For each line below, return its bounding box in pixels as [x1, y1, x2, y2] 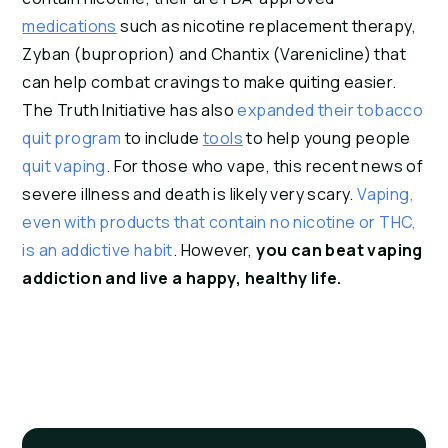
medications [22, 15, 117, 38]
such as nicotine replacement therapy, [116, 15, 416, 38]
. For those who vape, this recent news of [105, 155, 424, 178]
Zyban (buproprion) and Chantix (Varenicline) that [22, 43, 406, 66]
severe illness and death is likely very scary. [22, 183, 358, 206]
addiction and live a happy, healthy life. [22, 267, 342, 290]
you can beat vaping [256, 239, 423, 262]
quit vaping [22, 155, 106, 178]
